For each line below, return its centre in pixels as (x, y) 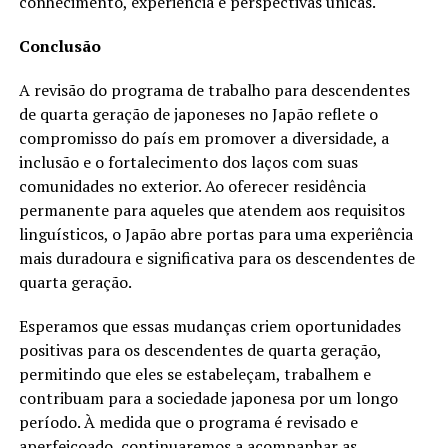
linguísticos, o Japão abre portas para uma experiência (215, 233)
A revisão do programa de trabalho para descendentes (214, 89)
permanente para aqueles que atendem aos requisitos (211, 209)
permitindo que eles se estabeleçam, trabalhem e (194, 373)
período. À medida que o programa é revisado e (188, 421)
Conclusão (59, 45)
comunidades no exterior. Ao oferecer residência (192, 185)
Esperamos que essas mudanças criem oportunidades (209, 325)
